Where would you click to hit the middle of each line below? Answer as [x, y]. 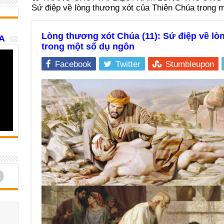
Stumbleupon [189, 64]
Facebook [73, 64]
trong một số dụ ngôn [88, 46]
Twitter [128, 64]
